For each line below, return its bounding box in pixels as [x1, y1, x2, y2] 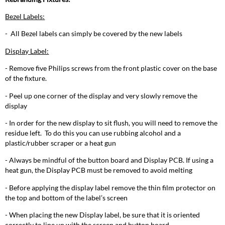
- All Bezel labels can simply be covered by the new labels [5, 29, 183, 38]
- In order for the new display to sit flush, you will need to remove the [5, 118, 218, 127]
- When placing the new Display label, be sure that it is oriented [5, 210, 200, 219]
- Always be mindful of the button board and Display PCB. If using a [5, 156, 214, 165]
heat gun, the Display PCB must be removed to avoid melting [5, 166, 193, 175]
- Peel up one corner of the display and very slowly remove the [5, 91, 198, 100]
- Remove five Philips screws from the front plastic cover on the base [5, 64, 217, 73]
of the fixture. [5, 74, 47, 83]
